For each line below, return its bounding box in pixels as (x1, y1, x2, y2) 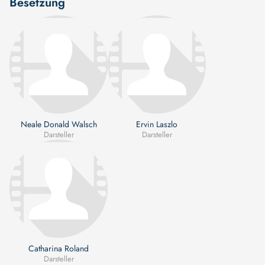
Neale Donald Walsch (20, 118, 97, 130)
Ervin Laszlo (136, 118, 177, 130)
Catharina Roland (28, 242, 89, 254)
